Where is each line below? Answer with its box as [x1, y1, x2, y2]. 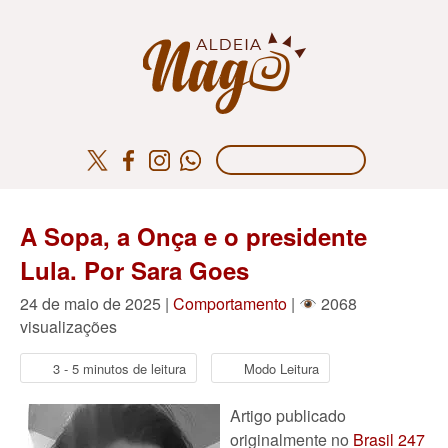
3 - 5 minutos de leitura [53, 358, 186, 378]
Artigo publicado [230, 404, 346, 427]
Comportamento [173, 292, 287, 315]
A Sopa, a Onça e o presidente [20, 219, 367, 253]
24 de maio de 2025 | [20, 292, 173, 315]
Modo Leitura [244, 358, 319, 378]
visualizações [20, 315, 117, 338]
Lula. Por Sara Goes [20, 253, 249, 287]
